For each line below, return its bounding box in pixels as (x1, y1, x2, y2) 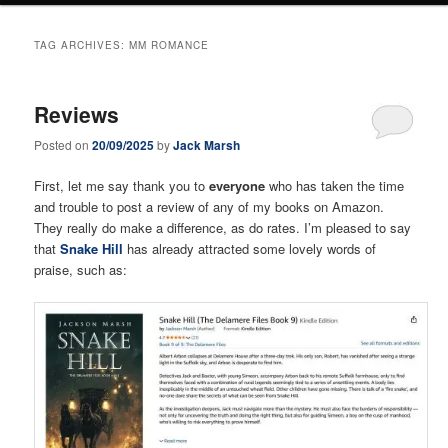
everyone (209, 176, 266, 196)
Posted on (34, 136, 93, 154)
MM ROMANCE (129, 37, 210, 52)
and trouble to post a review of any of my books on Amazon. (34, 197, 385, 217)
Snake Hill (60, 239, 124, 259)
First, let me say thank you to (34, 176, 210, 196)
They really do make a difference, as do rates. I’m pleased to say (34, 218, 412, 238)
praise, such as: (34, 260, 128, 280)
